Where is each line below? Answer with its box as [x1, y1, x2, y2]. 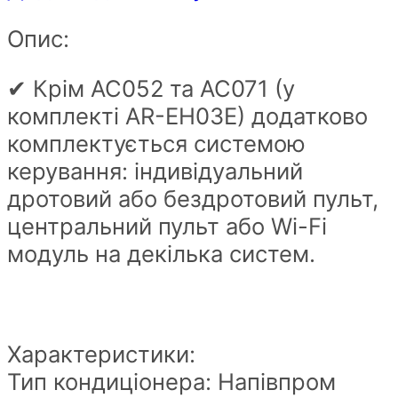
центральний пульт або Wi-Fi [7, 212, 327, 241]
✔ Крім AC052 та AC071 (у [7, 75, 295, 103]
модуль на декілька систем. [7, 240, 315, 268]
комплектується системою [7, 130, 306, 158]
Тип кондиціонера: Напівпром [7, 368, 336, 396]
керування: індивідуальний [7, 157, 303, 186]
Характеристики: [7, 340, 195, 369]
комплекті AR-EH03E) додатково [7, 102, 368, 131]
